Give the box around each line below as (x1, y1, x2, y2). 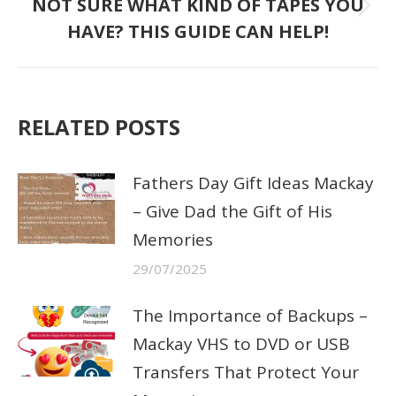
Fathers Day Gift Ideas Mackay (133, 171, 374, 194)
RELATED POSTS (18, 111, 180, 141)
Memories (133, 227, 213, 251)
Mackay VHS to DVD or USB (133, 331, 350, 355)
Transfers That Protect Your (133, 360, 359, 384)
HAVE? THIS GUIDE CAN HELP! (67, 19, 329, 43)
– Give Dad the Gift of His (133, 199, 332, 223)
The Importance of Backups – (133, 303, 368, 327)
